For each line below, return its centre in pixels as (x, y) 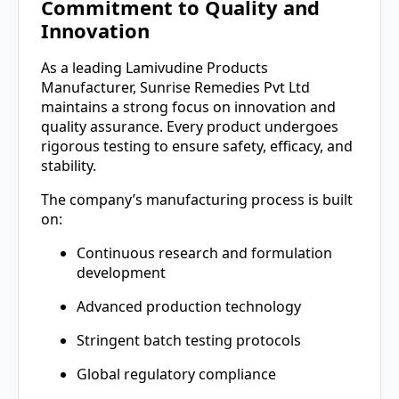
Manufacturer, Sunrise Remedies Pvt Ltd (175, 87)
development (121, 272)
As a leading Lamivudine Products (155, 67)
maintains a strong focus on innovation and (188, 106)
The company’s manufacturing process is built (197, 199)
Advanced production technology (189, 306)
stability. (69, 165)
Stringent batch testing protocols (189, 340)
